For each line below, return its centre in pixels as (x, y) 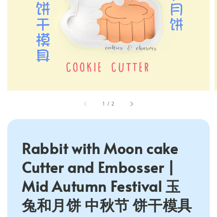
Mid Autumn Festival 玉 (101, 186)
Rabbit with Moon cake (100, 148)
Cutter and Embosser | (98, 167)
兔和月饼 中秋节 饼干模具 (107, 205)
